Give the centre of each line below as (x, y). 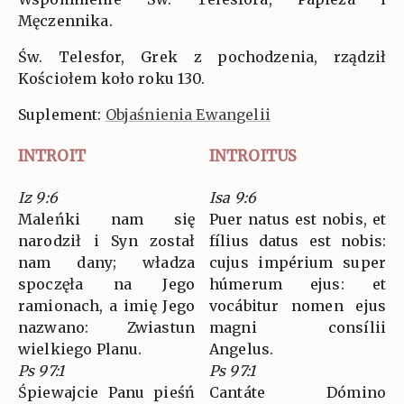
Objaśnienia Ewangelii (188, 115)
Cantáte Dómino (298, 393)
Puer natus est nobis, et (298, 220)
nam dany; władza (106, 263)
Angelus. (242, 349)
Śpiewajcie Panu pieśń (106, 393)
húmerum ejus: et (298, 285)
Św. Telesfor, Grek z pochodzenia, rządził (202, 57)
